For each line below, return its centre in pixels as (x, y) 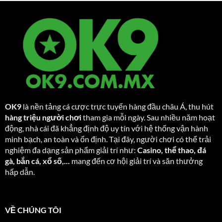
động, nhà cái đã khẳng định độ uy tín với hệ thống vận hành (106, 128)
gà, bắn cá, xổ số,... (37, 161)
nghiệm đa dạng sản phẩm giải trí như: (71, 150)
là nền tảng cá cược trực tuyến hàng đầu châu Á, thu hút (117, 106)
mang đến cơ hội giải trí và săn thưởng (136, 161)
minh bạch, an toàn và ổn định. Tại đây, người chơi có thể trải (108, 139)
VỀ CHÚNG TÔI (33, 210)
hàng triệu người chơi (43, 117)
